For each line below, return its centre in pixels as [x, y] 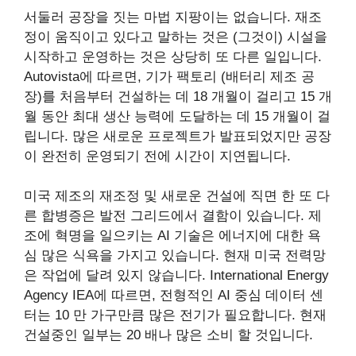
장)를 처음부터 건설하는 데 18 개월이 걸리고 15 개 [178, 96]
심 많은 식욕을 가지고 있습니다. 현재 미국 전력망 [175, 256]
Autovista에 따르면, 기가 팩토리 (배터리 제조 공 [169, 76]
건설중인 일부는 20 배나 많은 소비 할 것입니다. [168, 335]
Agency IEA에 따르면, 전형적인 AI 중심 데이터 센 [174, 296]
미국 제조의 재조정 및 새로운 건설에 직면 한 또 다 [177, 196]
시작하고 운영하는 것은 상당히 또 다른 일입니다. [173, 56]
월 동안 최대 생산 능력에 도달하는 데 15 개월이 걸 [177, 116]
